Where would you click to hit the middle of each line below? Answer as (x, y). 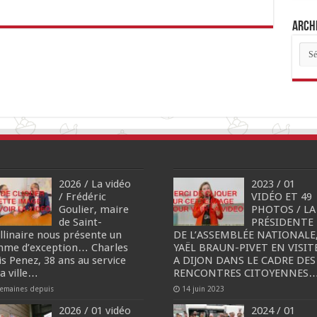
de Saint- (81, 223)
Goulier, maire (94, 210)
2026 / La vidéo (95, 184)
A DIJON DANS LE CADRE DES (244, 261)
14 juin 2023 (203, 289)
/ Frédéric (83, 197)
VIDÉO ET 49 (281, 197)
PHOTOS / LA (283, 210)
